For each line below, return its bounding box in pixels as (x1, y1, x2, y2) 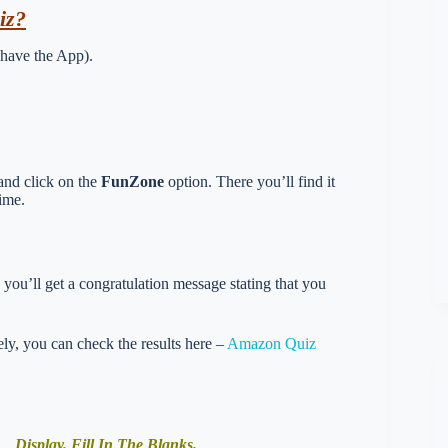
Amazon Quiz (227, 334, 316, 352)
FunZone (101, 172, 164, 190)
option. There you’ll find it (164, 172, 335, 190)
